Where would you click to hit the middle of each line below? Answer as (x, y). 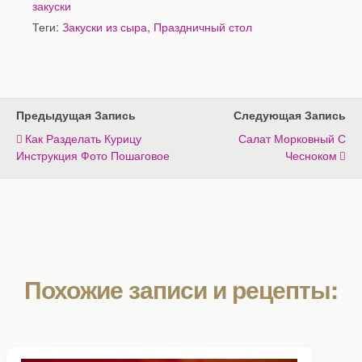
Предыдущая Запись (76, 114)
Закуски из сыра (105, 26)
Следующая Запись (290, 114)
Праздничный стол (203, 26)
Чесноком (311, 154)
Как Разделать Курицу (83, 137)
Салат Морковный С (292, 137)
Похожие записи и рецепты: (181, 288)
